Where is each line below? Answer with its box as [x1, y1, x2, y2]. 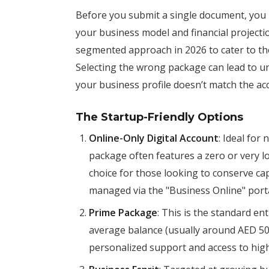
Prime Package [89, 206, 157, 219]
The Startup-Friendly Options [76, 110, 243, 124]
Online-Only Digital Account [89, 131, 219, 145]
